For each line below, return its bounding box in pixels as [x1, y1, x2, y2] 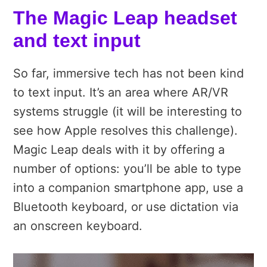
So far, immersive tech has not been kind [13, 66, 244, 81]
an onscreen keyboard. [13, 219, 142, 234]
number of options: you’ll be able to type [13, 162, 241, 176]
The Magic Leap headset [13, 7, 237, 29]
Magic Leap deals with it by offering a [13, 142, 225, 157]
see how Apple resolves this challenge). [13, 123, 238, 138]
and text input [13, 30, 141, 52]
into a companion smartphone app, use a [13, 181, 243, 195]
